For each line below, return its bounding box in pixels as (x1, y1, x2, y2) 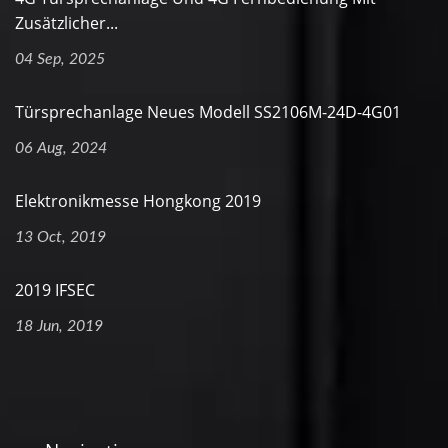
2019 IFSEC (15, 279, 95, 301)
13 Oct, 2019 (15, 229, 106, 245)
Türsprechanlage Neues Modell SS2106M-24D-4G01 (15, 101, 401, 123)
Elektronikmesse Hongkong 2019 (15, 190, 261, 212)
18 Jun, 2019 (15, 318, 103, 334)
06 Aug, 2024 (15, 140, 107, 156)
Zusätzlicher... (15, 12, 118, 34)
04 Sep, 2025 (15, 51, 105, 67)
